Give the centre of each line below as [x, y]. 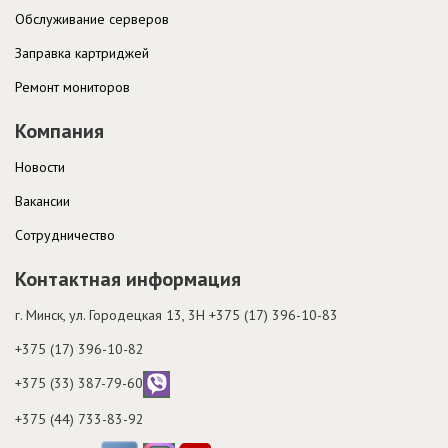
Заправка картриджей [82, 52]
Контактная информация [128, 278]
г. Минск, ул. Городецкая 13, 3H [112, 314]
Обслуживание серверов [92, 18]
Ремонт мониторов [72, 86]
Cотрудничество [65, 234]
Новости [40, 166]
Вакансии [42, 200]
